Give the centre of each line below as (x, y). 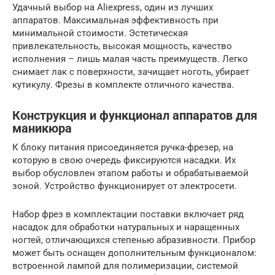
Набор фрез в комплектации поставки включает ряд (128, 214)
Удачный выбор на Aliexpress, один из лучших (113, 7)
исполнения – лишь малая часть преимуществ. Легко (130, 59)
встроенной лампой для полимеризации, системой (125, 266)
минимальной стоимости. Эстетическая (100, 33)
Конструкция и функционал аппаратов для (135, 116)
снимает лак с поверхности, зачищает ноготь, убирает (131, 72)
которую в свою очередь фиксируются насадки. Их (124, 160)
